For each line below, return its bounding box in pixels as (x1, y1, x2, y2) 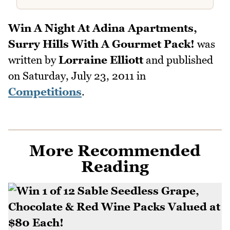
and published (143, 53, 213, 67)
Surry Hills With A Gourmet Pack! (8, 37, 195, 51)
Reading (81, 157, 149, 176)
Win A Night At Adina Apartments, (8, 22, 197, 35)
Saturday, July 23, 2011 (23, 69, 134, 83)
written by (8, 53, 59, 67)
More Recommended (29, 141, 201, 160)
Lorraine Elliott (59, 53, 143, 67)
